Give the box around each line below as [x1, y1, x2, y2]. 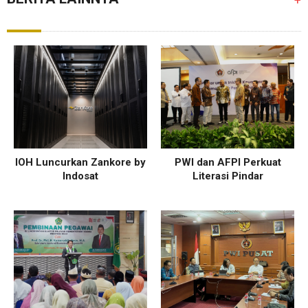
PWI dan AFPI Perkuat [174, 155, 281, 168]
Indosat [63, 169, 98, 182]
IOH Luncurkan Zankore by [15, 155, 146, 168]
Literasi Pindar [192, 169, 263, 182]
